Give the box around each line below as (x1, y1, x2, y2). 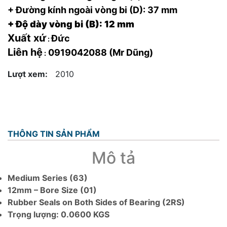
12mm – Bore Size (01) (8, 184, 97, 195)
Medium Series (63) (8, 172, 88, 183)
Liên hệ (8, 46, 43, 58)
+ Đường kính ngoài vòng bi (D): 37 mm (8, 4, 177, 15)
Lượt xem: (8, 68, 48, 79)
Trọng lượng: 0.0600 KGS (8, 209, 109, 219)
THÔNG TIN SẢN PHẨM (8, 128, 100, 139)
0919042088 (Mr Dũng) (46, 47, 153, 58)
